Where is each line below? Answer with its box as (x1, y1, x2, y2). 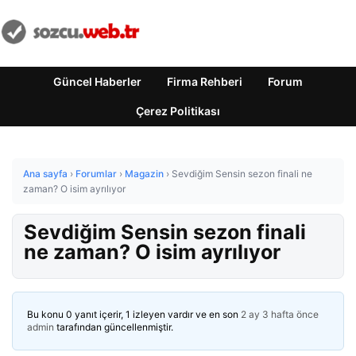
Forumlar (75, 168, 117, 180)
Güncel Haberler (53, 75, 141, 88)
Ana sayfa (23, 168, 68, 180)
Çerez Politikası (136, 104, 220, 118)
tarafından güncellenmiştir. (54, 321, 173, 333)
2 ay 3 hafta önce (241, 308, 319, 320)
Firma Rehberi (167, 75, 242, 88)
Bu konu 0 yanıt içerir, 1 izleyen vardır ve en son (27, 308, 241, 320)
